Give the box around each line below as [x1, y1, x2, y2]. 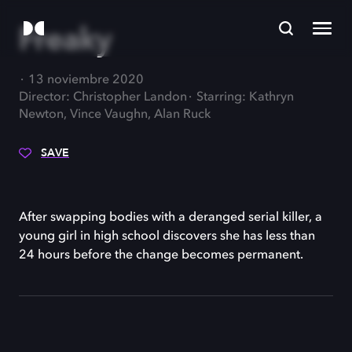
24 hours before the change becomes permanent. [19, 249, 303, 262]
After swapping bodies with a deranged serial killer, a [19, 211, 322, 224]
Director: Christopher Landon [19, 91, 187, 104]
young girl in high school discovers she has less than [19, 230, 315, 243]
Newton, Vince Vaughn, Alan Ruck [19, 108, 211, 121]
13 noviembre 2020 [28, 74, 144, 86]
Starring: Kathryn [196, 91, 294, 104]
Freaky [19, 18, 112, 61]
